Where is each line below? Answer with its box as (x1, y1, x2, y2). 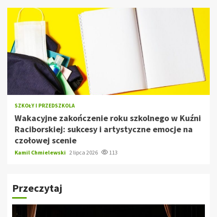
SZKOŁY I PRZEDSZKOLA (15, 102, 75, 109)
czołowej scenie (15, 134, 77, 146)
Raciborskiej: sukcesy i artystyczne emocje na (15, 123, 193, 135)
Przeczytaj (12, 181, 62, 195)
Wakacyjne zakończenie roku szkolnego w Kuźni (15, 112, 201, 124)
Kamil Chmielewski (15, 148, 67, 156)
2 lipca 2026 (69, 148, 99, 156)
